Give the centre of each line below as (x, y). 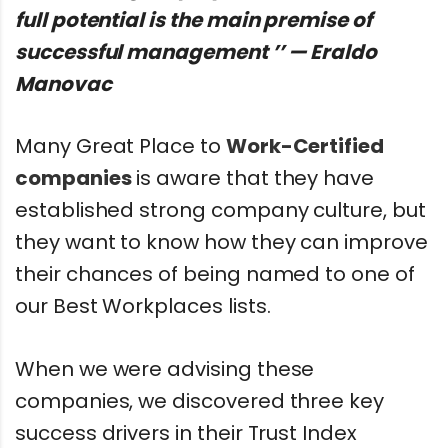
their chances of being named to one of (215, 274)
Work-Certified (304, 146)
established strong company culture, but (220, 210)
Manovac (63, 83)
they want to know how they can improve (221, 242)
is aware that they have (253, 178)
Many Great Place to (120, 146)
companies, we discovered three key (199, 401)
